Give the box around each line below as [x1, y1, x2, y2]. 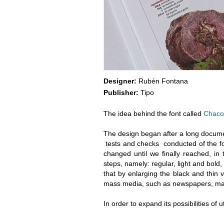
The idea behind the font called [103, 109, 203, 117]
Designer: [103, 77, 136, 85]
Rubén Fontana [136, 77, 188, 85]
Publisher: [103, 88, 138, 96]
